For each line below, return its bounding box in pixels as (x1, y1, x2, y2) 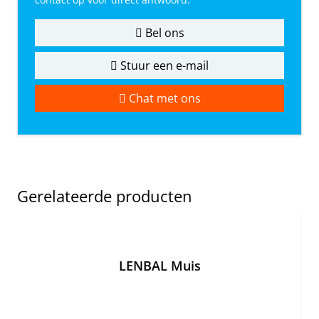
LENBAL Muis (118, 257, 201, 275)
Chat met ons (125, 90, 201, 107)
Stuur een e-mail (117, 58, 209, 74)
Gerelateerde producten (17, 185, 192, 207)
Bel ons (142, 25, 184, 41)
